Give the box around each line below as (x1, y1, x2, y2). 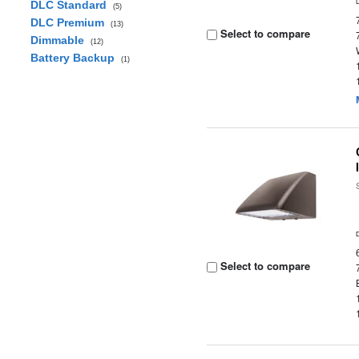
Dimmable (30, 34, 91, 46)
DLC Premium (30, 16, 111, 29)
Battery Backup (30, 51, 121, 64)
